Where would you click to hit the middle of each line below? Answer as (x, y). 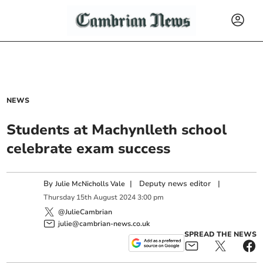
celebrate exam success (89, 149)
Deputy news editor (175, 184)
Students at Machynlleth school (117, 130)
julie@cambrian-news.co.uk (104, 223)
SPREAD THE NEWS (220, 234)
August (106, 198)
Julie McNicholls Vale (90, 184)
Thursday (59, 198)
